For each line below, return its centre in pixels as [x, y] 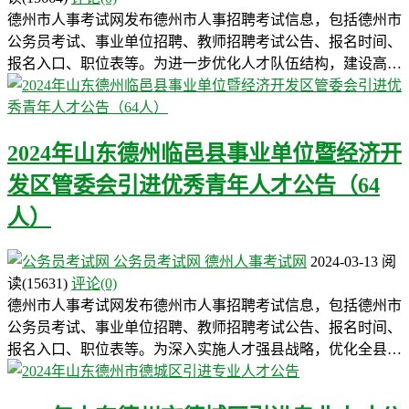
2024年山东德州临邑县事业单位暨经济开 [204, 154]
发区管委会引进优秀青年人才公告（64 [194, 186]
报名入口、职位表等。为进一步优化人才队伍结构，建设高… [204, 64]
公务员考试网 [157, 262]
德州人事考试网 [256, 262]
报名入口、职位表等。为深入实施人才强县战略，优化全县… [204, 349]
